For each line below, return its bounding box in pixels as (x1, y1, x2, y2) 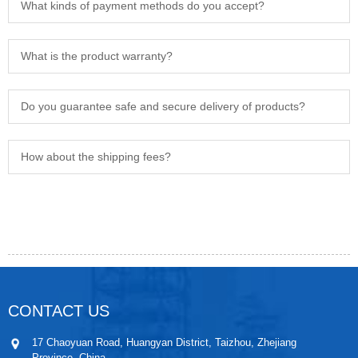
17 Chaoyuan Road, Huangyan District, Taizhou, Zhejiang (32, 336, 296, 348)
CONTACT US (8, 302, 109, 320)
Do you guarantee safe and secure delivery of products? (21, 100, 305, 113)
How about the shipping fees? (21, 150, 171, 163)
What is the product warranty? (21, 50, 173, 62)
